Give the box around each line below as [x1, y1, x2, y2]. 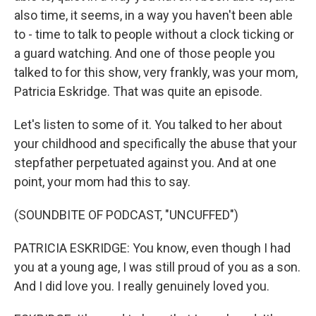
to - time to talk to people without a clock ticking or [14, 27, 294, 42]
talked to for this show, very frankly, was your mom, [14, 65, 298, 80]
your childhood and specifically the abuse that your [14, 136, 297, 151]
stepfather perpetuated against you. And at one [14, 155, 276, 170]
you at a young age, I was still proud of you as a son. [14, 260, 300, 274]
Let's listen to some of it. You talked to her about [14, 117, 282, 132]
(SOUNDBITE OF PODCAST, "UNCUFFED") [14, 207, 238, 222]
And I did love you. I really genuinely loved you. [14, 279, 269, 293]
